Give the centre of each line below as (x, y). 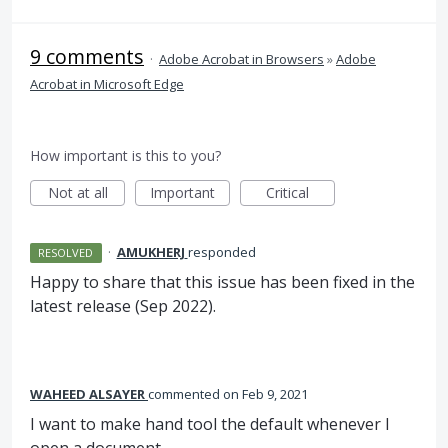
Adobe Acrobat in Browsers (241, 59)
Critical (287, 192)
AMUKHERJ (150, 252)
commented (185, 394)
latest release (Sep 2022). (123, 306)
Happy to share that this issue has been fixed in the (222, 282)
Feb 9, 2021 (275, 394)
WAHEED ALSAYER (87, 394)
